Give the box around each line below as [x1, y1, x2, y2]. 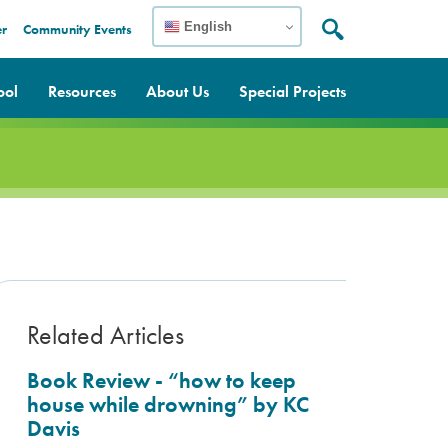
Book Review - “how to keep [27, 366, 296, 395]
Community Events [23, 20, 132, 38]
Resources [48, 81, 116, 102]
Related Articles [27, 318, 184, 352]
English [180, 18, 232, 34]
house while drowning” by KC [27, 390, 309, 419]
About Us [146, 81, 209, 102]
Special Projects [239, 81, 346, 102]
